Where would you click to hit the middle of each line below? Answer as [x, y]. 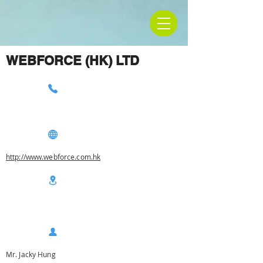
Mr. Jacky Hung [31, 254]
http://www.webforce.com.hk [53, 157]
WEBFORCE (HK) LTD [73, 60]
